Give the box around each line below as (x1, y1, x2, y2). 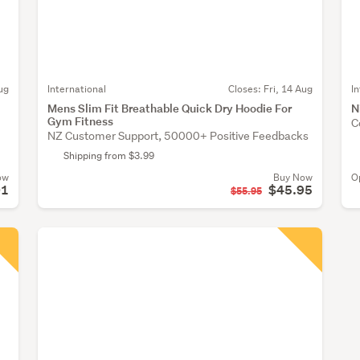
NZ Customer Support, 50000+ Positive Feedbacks (47, 129, 309, 144)
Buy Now (272, 170, 313, 185)
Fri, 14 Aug (263, 82, 313, 96)
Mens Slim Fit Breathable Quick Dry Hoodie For (47, 100, 292, 117)
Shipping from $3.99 (63, 149, 154, 163)
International (47, 82, 106, 96)
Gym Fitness (47, 113, 113, 129)
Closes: (227, 82, 264, 96)
